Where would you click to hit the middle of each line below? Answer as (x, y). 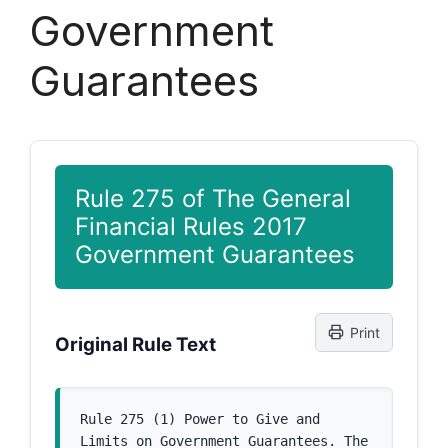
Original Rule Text (135, 344)
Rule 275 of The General (213, 198)
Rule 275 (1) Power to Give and (200, 419)
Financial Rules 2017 (191, 226)
